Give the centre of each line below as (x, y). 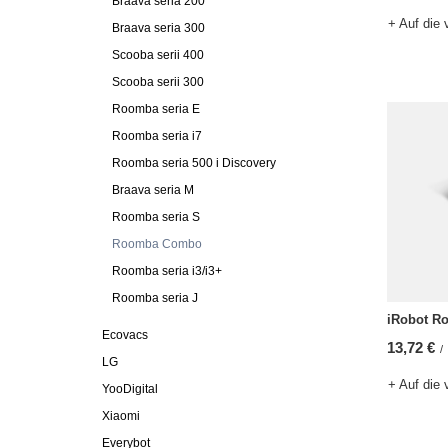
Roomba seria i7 (157, 136)
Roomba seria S (156, 217)
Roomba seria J (155, 298)
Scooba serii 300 (158, 82)
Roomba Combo (157, 244)
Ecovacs (125, 335)
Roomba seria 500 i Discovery (194, 163)
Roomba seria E (156, 109)
